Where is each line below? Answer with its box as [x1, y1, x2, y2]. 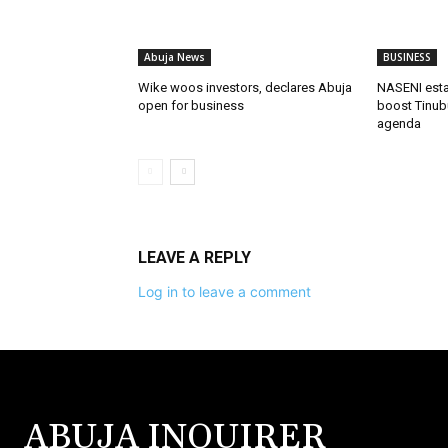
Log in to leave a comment [138, 283, 311, 301]
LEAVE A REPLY [138, 248, 251, 268]
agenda [376, 116, 421, 132]
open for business [138, 98, 244, 114]
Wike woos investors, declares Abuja [138, 80, 352, 96]
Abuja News [144, 50, 205, 65]
